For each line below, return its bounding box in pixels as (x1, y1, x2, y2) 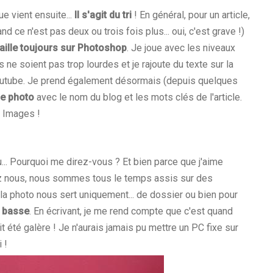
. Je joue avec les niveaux (127, 41, 235, 54)
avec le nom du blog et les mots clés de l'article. (34, 91, 242, 103)
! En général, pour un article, (132, 9, 250, 21)
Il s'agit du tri (74, 9, 132, 21)
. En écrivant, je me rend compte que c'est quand (29, 205, 233, 217)
